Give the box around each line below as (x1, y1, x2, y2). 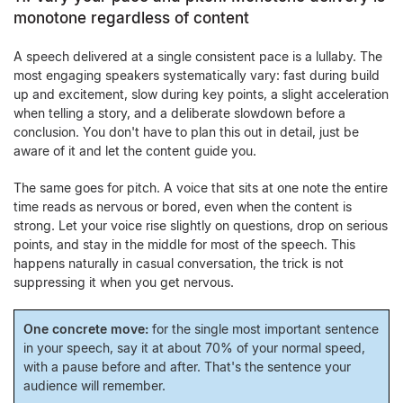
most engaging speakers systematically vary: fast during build (13, 67, 380, 83)
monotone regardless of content (13, 9, 249, 27)
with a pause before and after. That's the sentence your (23, 359, 351, 374)
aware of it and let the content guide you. (13, 143, 256, 158)
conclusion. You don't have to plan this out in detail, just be (13, 124, 359, 139)
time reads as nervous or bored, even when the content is (13, 199, 352, 214)
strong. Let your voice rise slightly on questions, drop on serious (13, 218, 388, 233)
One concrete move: (23, 321, 148, 336)
